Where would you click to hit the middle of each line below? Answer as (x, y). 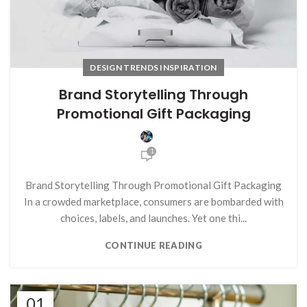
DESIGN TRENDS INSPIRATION (153, 67)
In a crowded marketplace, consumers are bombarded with (153, 201)
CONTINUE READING (153, 245)
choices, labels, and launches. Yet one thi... (153, 218)
